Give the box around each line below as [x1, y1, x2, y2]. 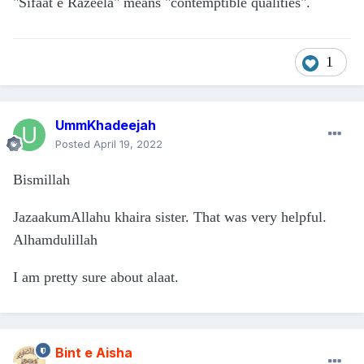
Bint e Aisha [55, 344, 132, 362]
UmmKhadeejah [55, 117, 156, 134]
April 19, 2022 [93, 137, 162, 151]
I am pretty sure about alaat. [13, 269, 179, 286]
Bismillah [13, 171, 70, 188]
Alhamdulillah [13, 232, 97, 249]
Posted [55, 137, 93, 151]
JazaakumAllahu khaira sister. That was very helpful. [13, 209, 327, 226]
